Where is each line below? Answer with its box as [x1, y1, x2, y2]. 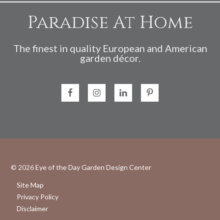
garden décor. [80, 52, 140, 64]
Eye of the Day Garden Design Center [35, 163, 152, 172]
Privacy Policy [17, 192, 59, 201]
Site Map [17, 181, 44, 190]
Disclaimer [17, 204, 49, 213]
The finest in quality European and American [13, 42, 207, 54]
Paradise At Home [27, 10, 193, 34]
